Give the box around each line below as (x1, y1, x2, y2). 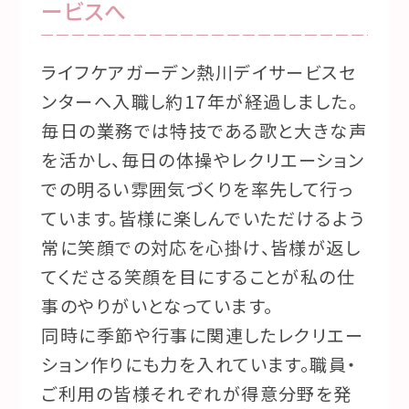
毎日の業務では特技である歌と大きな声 (41, 118, 368, 144)
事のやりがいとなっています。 (41, 293, 274, 320)
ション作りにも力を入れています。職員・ (41, 351, 357, 378)
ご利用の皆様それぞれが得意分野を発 (41, 381, 352, 407)
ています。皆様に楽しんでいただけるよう (41, 205, 365, 232)
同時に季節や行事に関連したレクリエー (41, 322, 364, 349)
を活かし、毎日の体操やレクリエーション (41, 147, 365, 173)
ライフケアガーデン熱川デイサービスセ (41, 59, 357, 86)
